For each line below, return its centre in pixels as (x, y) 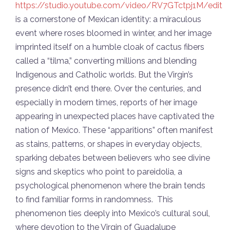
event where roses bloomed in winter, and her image (113, 33)
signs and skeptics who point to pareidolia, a (99, 171)
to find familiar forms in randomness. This (94, 199)
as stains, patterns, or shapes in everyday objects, (109, 144)
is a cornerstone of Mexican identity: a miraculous (108, 19)
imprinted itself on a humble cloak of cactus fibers (110, 47)
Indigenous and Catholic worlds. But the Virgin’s (104, 74)
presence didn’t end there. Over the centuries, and (108, 88)
